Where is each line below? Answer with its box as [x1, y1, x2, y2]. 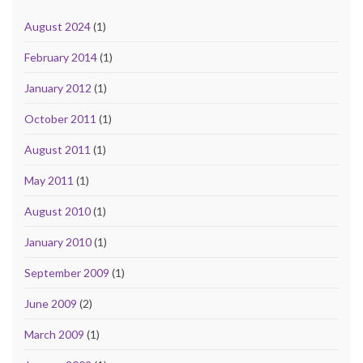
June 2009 [24, 297, 77, 311]
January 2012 [24, 81, 92, 96]
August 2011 [24, 143, 91, 157]
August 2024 [24, 19, 91, 34]
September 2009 [24, 266, 109, 280]
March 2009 [24, 327, 84, 342]
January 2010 [24, 235, 92, 250]
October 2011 [24, 112, 96, 126]
